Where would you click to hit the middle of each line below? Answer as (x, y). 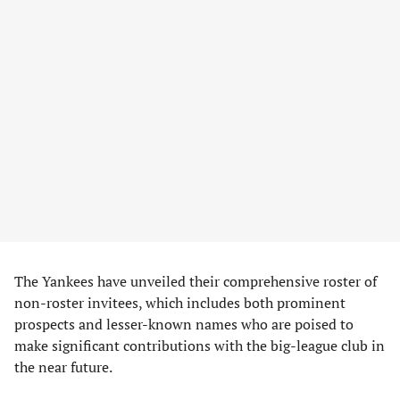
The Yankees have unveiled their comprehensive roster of (196, 281)
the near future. (63, 367)
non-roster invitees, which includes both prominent (180, 303)
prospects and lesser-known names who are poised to (184, 324)
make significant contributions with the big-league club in (200, 346)
